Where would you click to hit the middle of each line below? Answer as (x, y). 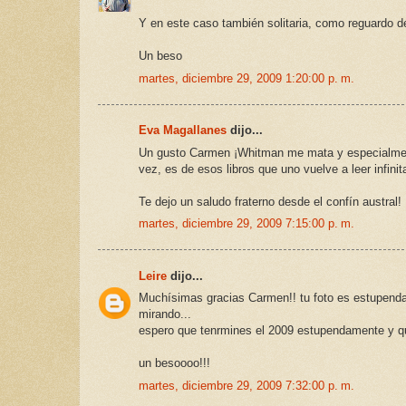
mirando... (165, 314)
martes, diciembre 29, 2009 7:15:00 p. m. (246, 224)
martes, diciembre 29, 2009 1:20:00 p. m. (246, 78)
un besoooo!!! (174, 363)
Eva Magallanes (183, 130)
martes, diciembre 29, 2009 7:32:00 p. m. (246, 385)
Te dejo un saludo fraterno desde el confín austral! (270, 201)
